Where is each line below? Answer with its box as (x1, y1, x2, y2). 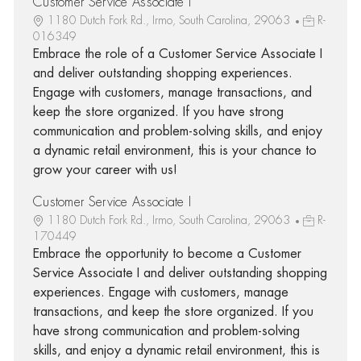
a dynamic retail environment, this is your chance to (32, 143, 317, 157)
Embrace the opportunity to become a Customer (32, 247, 301, 260)
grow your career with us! (32, 163, 177, 176)
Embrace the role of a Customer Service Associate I (32, 47, 322, 60)
